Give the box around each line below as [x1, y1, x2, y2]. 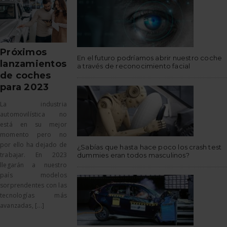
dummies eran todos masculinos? [77, 150, 190, 159]
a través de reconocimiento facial [77, 61, 191, 70]
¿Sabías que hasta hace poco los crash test [77, 142, 222, 151]
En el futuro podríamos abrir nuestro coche [77, 53, 222, 62]
